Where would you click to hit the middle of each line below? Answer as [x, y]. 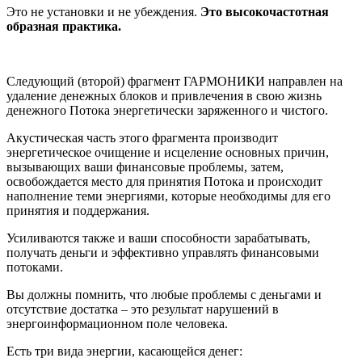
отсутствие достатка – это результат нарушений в [143, 309]
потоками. [35, 267]
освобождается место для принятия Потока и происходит [164, 181]
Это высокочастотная [265, 11]
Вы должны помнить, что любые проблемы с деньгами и [164, 294]
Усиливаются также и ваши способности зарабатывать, [158, 238]
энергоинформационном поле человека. [117, 323]
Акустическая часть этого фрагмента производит [142, 137]
